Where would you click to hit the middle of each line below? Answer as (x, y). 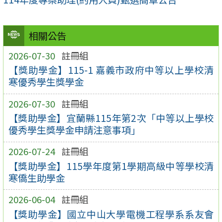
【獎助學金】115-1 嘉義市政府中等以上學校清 (111, 70)
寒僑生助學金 (36, 178)
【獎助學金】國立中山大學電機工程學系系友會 (111, 214)
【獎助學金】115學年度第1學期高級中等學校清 (111, 166)
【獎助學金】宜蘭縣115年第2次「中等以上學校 (111, 118)
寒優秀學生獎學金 (46, 82)
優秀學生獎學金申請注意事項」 (74, 130)
